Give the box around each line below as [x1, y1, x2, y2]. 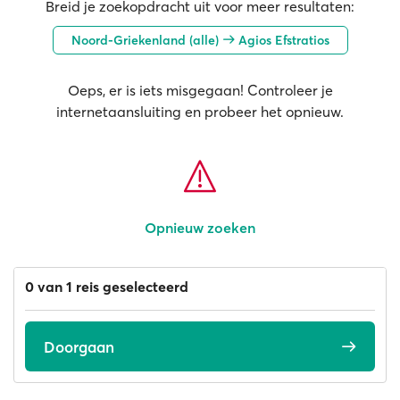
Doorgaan [44, 337, 114, 356]
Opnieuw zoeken [145, 219, 255, 237]
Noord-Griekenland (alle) [71, 31, 222, 48]
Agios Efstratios [234, 31, 329, 48]
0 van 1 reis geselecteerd [25, 278, 188, 296]
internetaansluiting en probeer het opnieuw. [56, 103, 344, 121]
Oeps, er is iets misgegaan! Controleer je [67, 81, 333, 99]
